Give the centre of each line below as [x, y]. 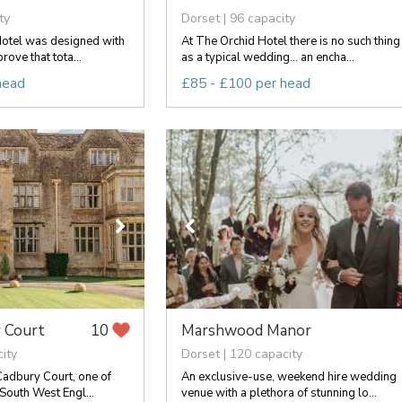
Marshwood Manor [246, 330]
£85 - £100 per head [245, 83]
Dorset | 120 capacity [241, 354]
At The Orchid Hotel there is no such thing [290, 41]
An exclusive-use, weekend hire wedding [288, 376]
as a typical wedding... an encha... [267, 57]
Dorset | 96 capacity [238, 18]
